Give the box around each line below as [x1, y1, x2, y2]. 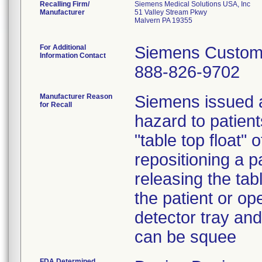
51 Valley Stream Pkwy [135, 8, 207, 16]
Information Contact [40, 51, 106, 60]
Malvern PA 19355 [135, 16, 192, 25]
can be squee [135, 227, 236, 246]
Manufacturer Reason [40, 92, 112, 101]
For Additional [40, 43, 86, 51]
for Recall [40, 101, 72, 109]
